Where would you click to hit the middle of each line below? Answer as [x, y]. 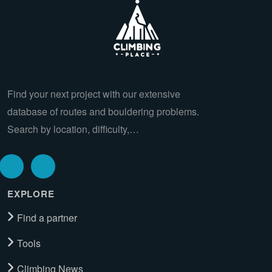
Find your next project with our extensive [94, 93]
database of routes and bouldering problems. [103, 111]
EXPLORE [31, 193]
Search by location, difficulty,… [73, 129]
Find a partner [47, 218]
